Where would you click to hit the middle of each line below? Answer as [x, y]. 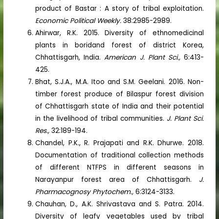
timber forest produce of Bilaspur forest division [120, 94]
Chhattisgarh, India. [70, 57]
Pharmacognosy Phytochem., [86, 192]
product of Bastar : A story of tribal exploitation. [120, 8]
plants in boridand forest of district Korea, [120, 45]
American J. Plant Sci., [144, 57]
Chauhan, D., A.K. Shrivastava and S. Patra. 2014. [120, 204]
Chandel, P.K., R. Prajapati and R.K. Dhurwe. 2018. [120, 143]
